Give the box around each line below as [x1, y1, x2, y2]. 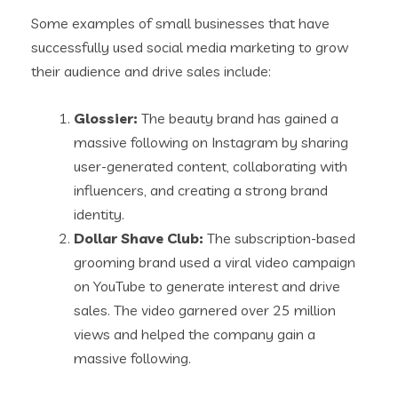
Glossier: [74, 109, 138, 128]
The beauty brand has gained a [138, 109, 338, 128]
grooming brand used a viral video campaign [74, 253, 355, 272]
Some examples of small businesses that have [31, 14, 330, 33]
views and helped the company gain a [74, 325, 315, 344]
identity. [74, 205, 124, 224]
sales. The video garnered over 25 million [74, 301, 336, 320]
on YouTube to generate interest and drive [74, 277, 340, 296]
